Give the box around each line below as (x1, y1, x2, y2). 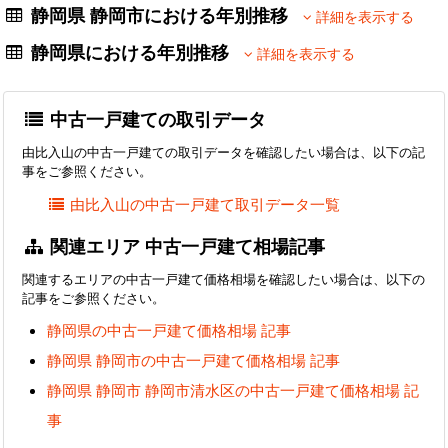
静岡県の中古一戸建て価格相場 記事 (47, 320, 291, 341)
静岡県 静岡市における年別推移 (26, 3, 304, 28)
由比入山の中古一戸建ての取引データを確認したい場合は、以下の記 (22, 143, 425, 162)
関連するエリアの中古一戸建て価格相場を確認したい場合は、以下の (22, 269, 425, 288)
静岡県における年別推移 (26, 40, 245, 65)
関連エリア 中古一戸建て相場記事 (45, 233, 326, 258)
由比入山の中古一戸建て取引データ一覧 (70, 193, 341, 214)
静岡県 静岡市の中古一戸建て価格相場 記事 (47, 350, 340, 371)
